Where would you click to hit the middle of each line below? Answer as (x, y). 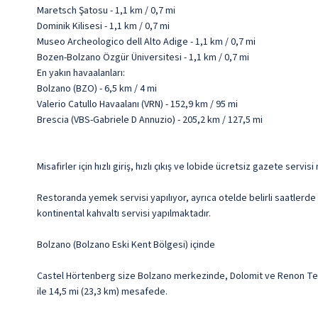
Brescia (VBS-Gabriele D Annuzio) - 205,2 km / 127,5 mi (150, 120)
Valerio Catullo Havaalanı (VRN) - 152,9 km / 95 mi (137, 105)
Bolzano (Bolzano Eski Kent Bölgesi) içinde (126, 245)
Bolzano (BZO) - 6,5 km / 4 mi (97, 89)
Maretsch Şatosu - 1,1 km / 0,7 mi (106, 11)
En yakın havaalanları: (81, 73)
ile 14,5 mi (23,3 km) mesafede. (102, 292)
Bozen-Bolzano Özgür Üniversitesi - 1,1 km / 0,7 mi (143, 58)
